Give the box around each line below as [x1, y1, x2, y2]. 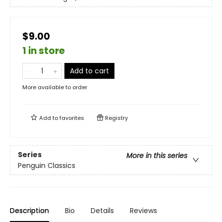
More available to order [22, 83, 87, 92]
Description [10, 206, 49, 216]
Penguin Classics [18, 160, 75, 170]
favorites [59, 114, 84, 122]
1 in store [22, 44, 65, 58]
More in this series [126, 150, 187, 161]
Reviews [130, 206, 157, 216]
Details [91, 206, 114, 216]
